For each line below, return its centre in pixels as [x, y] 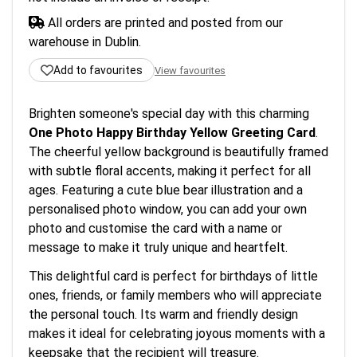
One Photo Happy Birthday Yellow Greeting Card [172, 133]
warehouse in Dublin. [85, 42]
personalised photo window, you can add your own [168, 209]
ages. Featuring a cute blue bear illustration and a [166, 190]
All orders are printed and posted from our [164, 23]
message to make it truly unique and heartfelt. [158, 247]
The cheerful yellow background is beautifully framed [178, 152]
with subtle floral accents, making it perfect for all [170, 171]
